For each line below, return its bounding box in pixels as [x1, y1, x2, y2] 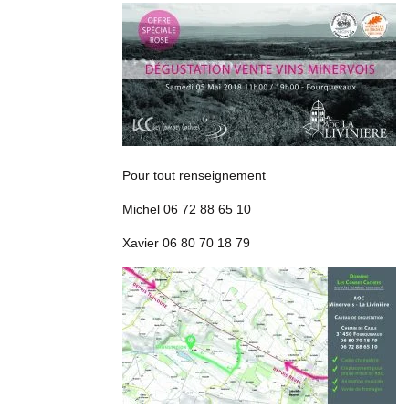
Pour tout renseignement [122, 168, 267, 184]
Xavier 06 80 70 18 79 [122, 236, 251, 251]
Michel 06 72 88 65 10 [122, 202, 252, 217]
